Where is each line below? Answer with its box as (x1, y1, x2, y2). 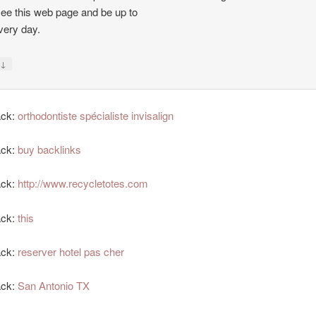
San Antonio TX (18, 278, 90, 293)
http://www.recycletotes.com (18, 176, 149, 191)
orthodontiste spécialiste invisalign (18, 107, 174, 123)
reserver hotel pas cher (18, 244, 125, 260)
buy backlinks (18, 141, 82, 157)
